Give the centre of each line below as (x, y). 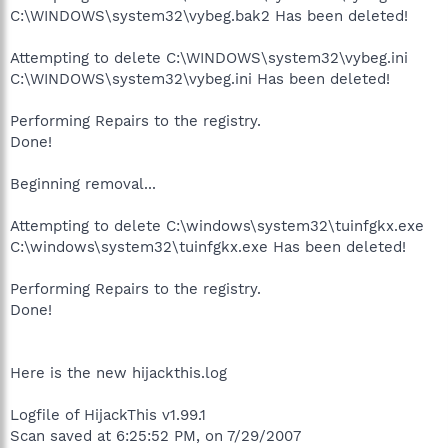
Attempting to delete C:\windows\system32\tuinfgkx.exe (217, 226)
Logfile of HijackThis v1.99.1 (108, 415)
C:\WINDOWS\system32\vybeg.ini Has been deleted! (200, 79)
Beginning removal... (83, 184)
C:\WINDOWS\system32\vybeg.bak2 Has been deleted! (209, 16)
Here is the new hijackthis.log (118, 373)
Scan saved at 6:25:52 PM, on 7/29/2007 (155, 436)
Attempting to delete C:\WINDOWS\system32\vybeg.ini (209, 58)
